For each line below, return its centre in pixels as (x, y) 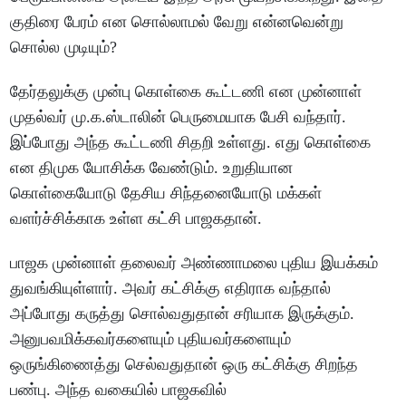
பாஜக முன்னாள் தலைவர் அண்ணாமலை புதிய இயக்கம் (194, 263)
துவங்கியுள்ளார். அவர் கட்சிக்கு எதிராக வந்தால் (171, 289)
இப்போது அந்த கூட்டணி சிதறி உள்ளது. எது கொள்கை (191, 143)
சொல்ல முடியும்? (64, 48)
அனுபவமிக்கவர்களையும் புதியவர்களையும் (151, 339)
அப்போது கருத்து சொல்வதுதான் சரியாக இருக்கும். (183, 314)
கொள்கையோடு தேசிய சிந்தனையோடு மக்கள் (166, 193)
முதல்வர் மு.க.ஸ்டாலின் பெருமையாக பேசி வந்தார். (179, 117)
